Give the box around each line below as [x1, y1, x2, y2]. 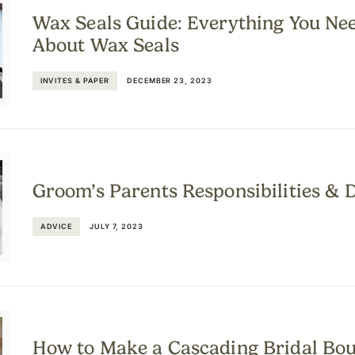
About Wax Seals [32, 34, 179, 56]
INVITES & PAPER [40, 75, 110, 85]
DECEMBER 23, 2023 [127, 75, 212, 85]
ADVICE [40, 221, 73, 231]
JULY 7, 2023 [90, 221, 143, 231]
